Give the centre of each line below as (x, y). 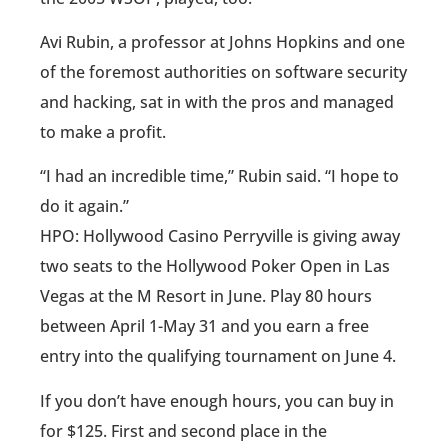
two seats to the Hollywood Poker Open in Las (215, 266)
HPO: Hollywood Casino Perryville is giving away (220, 236)
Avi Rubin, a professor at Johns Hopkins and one (222, 41)
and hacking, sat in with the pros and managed (217, 101)
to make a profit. (103, 131)
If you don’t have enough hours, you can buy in (217, 400)
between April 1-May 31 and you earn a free (204, 326)
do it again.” (84, 206)
